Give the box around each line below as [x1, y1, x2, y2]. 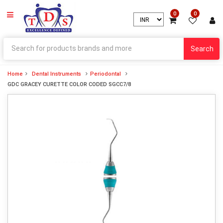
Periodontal [90, 71, 121, 77]
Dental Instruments [32, 71, 81, 77]
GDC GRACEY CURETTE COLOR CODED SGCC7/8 [7, 81, 131, 88]
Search [191, 45, 214, 53]
